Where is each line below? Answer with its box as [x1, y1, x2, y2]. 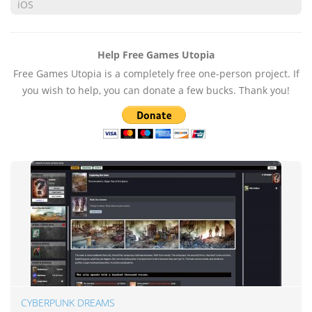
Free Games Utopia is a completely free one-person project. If [13, 67, 299, 80]
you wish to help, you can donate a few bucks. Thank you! [22, 84, 290, 97]
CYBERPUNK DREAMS [21, 296, 115, 309]
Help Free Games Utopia [97, 48, 214, 61]
